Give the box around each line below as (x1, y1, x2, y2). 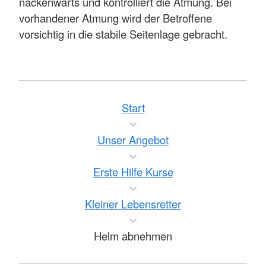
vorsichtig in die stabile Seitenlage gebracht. (19, 26, 227, 42)
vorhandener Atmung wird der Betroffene (19, 10, 212, 26)
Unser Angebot (97, 132, 169, 148)
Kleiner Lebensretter (85, 196, 181, 212)
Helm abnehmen (94, 228, 172, 244)
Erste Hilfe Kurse (93, 164, 173, 180)
